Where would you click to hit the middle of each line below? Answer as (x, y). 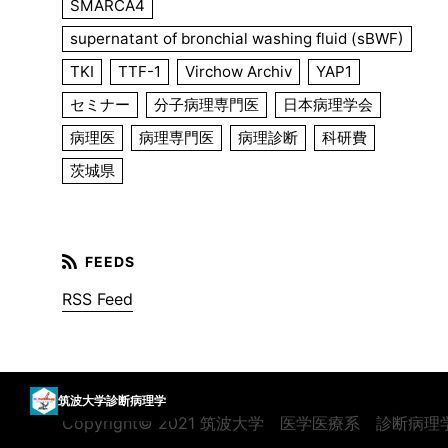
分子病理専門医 (206, 104)
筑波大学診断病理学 (112, 400)
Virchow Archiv (238, 71)
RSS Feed (97, 298)
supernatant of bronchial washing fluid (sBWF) (237, 38)
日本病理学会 (328, 104)
